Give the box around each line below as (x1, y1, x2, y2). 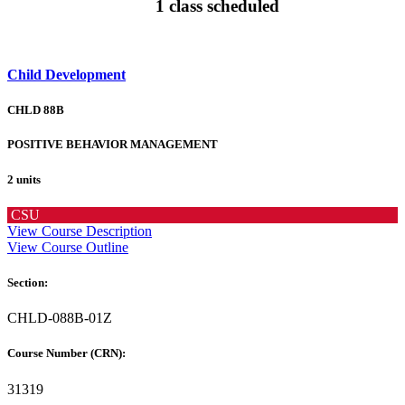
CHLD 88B (7, 103, 64, 118)
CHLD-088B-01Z (7, 310, 112, 326)
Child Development (7, 67, 126, 83)
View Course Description (7, 222, 152, 239)
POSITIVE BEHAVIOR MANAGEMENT (7, 137, 218, 152)
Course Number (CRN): (7, 346, 128, 361)
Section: (7, 276, 51, 289)
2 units (7, 172, 41, 186)
